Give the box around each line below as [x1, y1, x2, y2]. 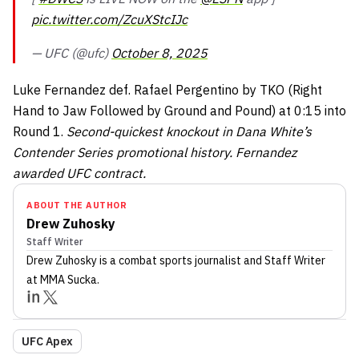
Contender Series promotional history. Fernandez [13, 144, 296, 160]
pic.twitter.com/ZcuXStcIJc [31, 11, 188, 27]
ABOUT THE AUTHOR [26, 200, 127, 211]
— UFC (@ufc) [31, 45, 111, 61]
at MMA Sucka [26, 272, 97, 287]
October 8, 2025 [111, 45, 208, 61]
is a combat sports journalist [97, 253, 241, 268]
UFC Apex [22, 334, 73, 349]
